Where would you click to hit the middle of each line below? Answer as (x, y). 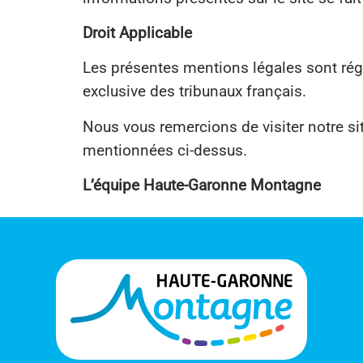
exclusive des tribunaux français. (194, 92)
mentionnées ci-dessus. (165, 150)
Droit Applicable (137, 33)
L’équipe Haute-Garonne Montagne (202, 186)
